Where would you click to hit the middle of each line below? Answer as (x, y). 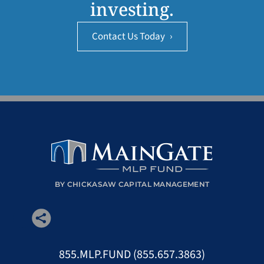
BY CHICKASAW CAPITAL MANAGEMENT (132, 184)
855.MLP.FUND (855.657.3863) (132, 255)
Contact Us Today (129, 37)
